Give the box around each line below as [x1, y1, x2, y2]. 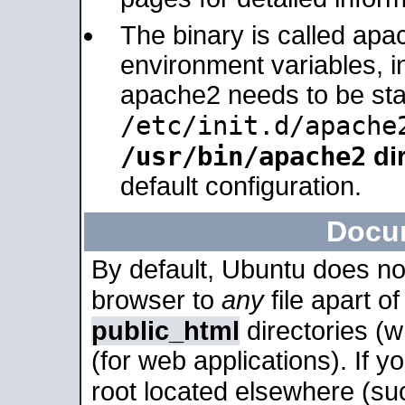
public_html [91, 316, 240, 345]
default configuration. [120, 172, 362, 201]
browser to [91, 286, 221, 315]
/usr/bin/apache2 [120, 141, 366, 172]
